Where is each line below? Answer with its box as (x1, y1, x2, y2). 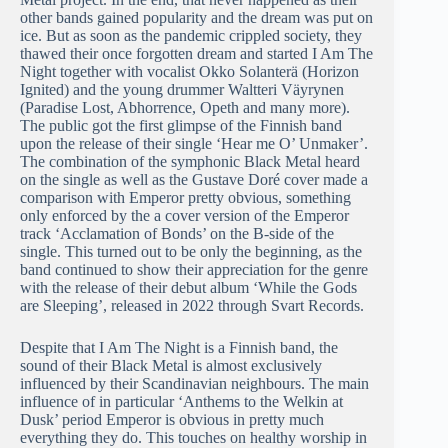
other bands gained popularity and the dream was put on (20, 9, 373, 27)
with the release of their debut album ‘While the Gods (20, 279, 357, 297)
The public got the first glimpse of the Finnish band (20, 117, 342, 135)
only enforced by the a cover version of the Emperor (20, 207, 349, 225)
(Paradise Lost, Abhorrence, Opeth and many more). (20, 99, 350, 117)
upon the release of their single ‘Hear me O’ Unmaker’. (20, 135, 368, 153)
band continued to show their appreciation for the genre (20, 261, 368, 279)
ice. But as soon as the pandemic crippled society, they (20, 27, 362, 45)
